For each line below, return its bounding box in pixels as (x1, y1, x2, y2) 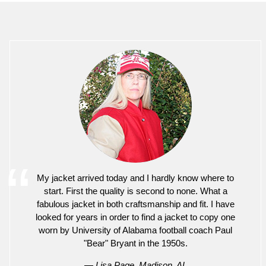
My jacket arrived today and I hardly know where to (37, 172, 234, 183)
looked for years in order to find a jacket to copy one (36, 211, 235, 222)
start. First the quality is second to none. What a (43, 185, 227, 196)
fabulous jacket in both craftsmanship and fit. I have (36, 198, 235, 209)
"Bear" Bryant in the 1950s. (83, 237, 188, 248)
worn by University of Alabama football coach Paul (39, 224, 232, 235)
